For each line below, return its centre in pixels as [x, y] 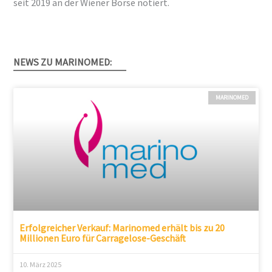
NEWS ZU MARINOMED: [63, 62]
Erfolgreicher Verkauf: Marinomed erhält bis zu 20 [122, 228]
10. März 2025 [40, 264]
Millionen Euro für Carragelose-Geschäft [103, 238]
